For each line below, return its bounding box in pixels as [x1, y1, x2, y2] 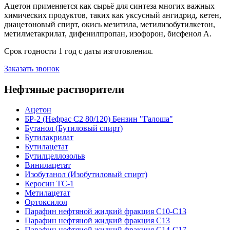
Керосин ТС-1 [25, 179, 74, 188]
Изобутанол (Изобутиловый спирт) [25, 170, 147, 179]
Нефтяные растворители [4, 83, 124, 95]
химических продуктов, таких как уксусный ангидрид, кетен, [4, 11, 221, 20]
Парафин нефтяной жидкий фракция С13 [25, 216, 170, 225]
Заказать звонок [4, 64, 60, 73]
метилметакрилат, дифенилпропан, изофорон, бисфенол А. [4, 29, 212, 39]
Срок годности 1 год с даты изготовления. [4, 47, 153, 56]
